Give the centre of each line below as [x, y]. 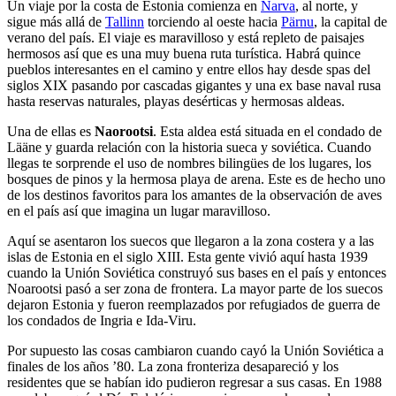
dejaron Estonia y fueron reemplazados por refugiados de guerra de [194, 305]
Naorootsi [124, 132]
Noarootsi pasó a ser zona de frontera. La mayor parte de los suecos [195, 289]
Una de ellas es [51, 132]
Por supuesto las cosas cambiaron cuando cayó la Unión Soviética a [195, 351]
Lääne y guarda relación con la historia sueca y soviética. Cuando [189, 148]
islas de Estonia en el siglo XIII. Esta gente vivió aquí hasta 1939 [187, 257]
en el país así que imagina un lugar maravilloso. [139, 211]
